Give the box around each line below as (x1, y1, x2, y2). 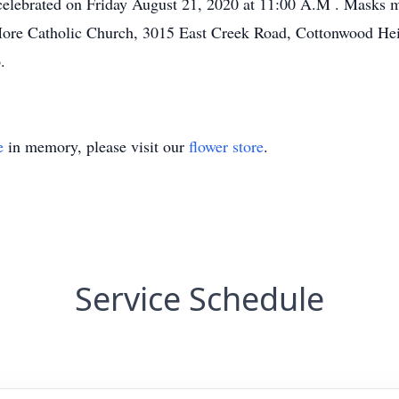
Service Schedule (75, 277, 324, 321)
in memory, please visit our (4, 135, 189, 157)
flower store (189, 135, 264, 157)
